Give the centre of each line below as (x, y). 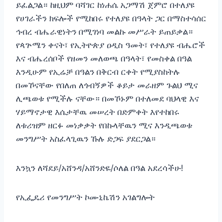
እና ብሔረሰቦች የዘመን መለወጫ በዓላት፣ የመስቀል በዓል (104, 58)
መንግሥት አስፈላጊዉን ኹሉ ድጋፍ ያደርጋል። (86, 139)
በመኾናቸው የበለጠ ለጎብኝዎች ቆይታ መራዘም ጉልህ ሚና (107, 85)
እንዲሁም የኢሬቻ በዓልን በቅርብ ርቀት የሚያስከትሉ (98, 72)
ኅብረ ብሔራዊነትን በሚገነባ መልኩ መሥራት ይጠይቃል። (104, 32)
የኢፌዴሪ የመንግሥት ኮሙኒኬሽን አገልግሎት (85, 197)
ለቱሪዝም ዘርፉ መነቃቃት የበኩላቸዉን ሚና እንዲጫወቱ (104, 125)
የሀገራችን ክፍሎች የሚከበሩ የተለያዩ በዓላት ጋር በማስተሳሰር (111, 18)
